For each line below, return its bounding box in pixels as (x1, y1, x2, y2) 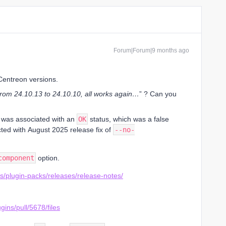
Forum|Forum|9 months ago (114, 47, 189, 54)
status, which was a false (88, 115, 169, 123)
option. (36, 154, 60, 162)
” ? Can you (139, 90, 177, 98)
